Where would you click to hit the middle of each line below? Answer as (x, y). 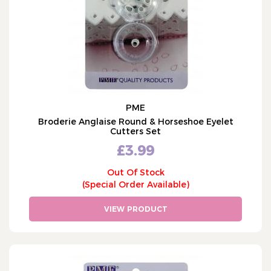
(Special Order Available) (135, 184)
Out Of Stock (135, 172)
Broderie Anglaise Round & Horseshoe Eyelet (135, 122)
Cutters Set (135, 131)
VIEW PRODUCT (135, 209)
